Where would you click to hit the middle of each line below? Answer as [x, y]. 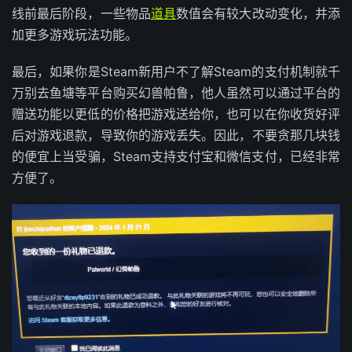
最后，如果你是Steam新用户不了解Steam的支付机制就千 [176, 72]
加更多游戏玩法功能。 [75, 35]
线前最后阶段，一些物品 [81, 14]
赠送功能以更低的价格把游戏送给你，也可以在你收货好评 [176, 114]
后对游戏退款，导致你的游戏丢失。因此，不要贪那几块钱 [176, 136]
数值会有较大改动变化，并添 [258, 14]
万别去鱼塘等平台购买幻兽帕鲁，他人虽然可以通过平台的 [176, 93]
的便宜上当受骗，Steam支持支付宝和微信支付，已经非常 [176, 157]
